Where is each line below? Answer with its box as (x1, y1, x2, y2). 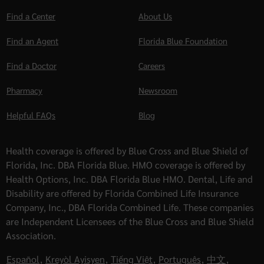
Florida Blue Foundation (138, 35, 227, 47)
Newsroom (138, 85, 177, 96)
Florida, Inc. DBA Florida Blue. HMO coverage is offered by (6, 159, 245, 171)
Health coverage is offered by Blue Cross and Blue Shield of (6, 144, 248, 157)
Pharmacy (6, 85, 42, 96)
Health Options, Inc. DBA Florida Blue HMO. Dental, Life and (6, 173, 253, 186)
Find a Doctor (6, 60, 57, 71)
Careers (138, 60, 165, 71)
